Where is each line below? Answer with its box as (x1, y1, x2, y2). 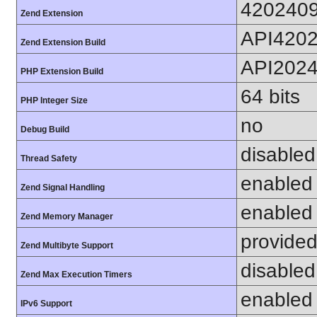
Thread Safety (21, 154, 77, 163)
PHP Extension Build (21, 67, 103, 76)
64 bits (241, 86, 300, 108)
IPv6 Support (21, 299, 72, 309)
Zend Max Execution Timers (21, 270, 132, 279)
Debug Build (21, 125, 69, 134)
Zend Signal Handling (21, 183, 105, 192)
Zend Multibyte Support (21, 241, 113, 250)
